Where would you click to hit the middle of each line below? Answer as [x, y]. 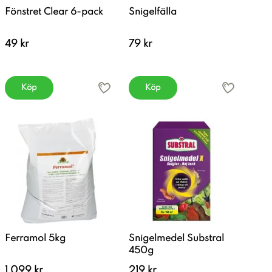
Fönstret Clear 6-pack [54, 12]
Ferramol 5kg [35, 239]
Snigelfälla [153, 12]
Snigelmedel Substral [176, 239]
